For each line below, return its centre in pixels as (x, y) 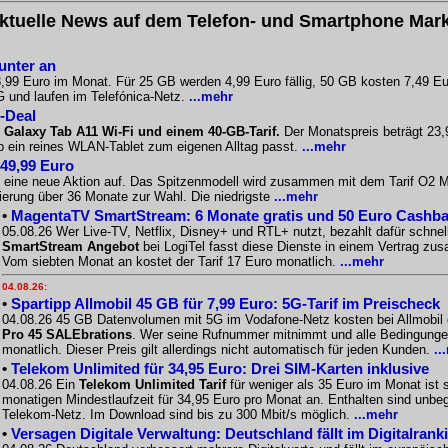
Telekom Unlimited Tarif (152, 384)
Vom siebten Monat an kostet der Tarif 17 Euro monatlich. (171, 261)
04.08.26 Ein (40, 384)
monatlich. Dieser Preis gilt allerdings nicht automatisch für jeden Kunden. (218, 349)
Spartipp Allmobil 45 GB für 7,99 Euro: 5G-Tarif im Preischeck (225, 303)
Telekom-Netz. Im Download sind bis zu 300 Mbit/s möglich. (178, 414)
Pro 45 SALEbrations (67, 334)
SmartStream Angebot (70, 246)
